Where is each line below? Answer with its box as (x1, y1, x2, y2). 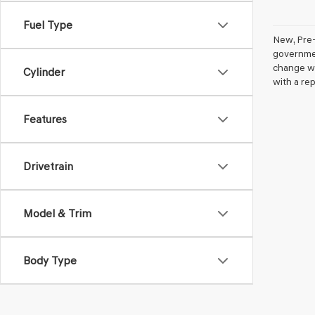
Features (23, 112, 67, 126)
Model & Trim (23, 207, 91, 220)
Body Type (23, 254, 77, 267)
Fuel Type (23, 18, 72, 32)
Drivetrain (23, 160, 73, 173)
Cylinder (23, 65, 65, 79)
